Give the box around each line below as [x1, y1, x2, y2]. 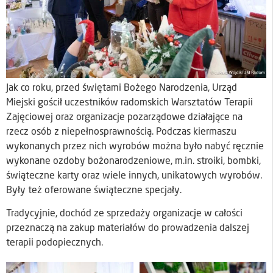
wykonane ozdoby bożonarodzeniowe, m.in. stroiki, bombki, [6, 156, 261, 166]
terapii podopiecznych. [6, 238, 103, 249]
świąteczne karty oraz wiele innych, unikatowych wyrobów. [6, 171, 262, 181]
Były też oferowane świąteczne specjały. [6, 185, 182, 196]
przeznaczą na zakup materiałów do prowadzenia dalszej [6, 224, 249, 234]
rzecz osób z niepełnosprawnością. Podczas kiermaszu [6, 127, 236, 137]
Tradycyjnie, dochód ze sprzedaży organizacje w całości [6, 209, 243, 219]
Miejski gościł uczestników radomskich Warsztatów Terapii [6, 97, 253, 108]
